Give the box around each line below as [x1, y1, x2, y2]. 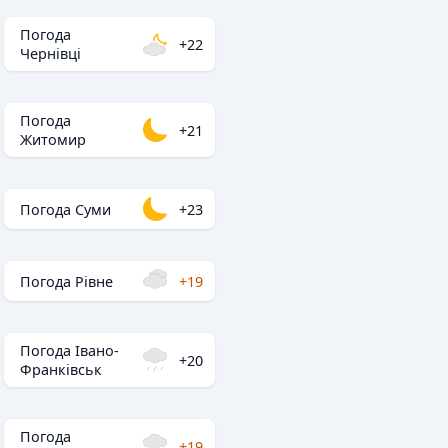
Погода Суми [20, 199, 111, 219]
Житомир [20, 130, 86, 149]
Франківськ [20, 360, 102, 379]
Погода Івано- [20, 341, 119, 360]
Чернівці [20, 44, 81, 63]
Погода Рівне [20, 271, 113, 291]
